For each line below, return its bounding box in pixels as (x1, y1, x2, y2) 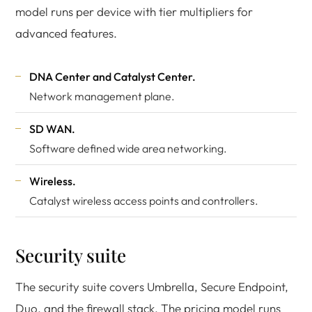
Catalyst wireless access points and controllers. (29, 194, 258, 208)
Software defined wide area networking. (29, 141, 227, 155)
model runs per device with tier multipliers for (15, 4, 253, 19)
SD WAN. (29, 122, 75, 136)
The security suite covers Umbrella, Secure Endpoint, (15, 279, 288, 294)
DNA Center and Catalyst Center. (29, 70, 196, 84)
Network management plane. (29, 89, 175, 103)
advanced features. (15, 26, 117, 40)
